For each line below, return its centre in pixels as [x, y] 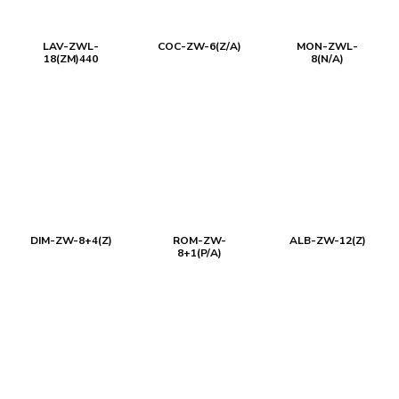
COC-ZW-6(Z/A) [199, 46]
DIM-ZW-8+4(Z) [71, 240]
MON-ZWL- [328, 46]
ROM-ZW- [199, 240]
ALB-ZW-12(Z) [327, 240]
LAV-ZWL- [71, 46]
